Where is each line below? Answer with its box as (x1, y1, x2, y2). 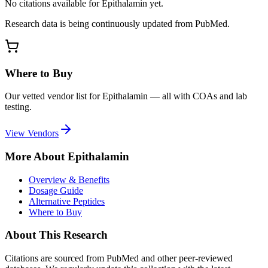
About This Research (5, 229, 108, 242)
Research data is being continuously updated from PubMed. (5, 18, 230, 29)
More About (5, 150, 68, 163)
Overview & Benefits (29, 174, 109, 185)
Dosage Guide (29, 185, 83, 196)
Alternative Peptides (29, 196, 105, 206)
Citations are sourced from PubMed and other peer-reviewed (5, 253, 233, 264)
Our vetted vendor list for (5, 91, 102, 102)
